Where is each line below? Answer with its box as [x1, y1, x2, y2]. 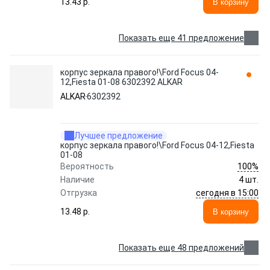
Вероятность [60, 162, 114, 171]
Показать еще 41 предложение [119, 33, 244, 43]
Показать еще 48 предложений [119, 243, 244, 253]
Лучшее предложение [74, 131, 163, 140]
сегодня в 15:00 [196, 187, 259, 198]
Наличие [60, 175, 95, 184]
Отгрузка [60, 188, 97, 198]
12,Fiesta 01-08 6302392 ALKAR [60, 77, 183, 87]
